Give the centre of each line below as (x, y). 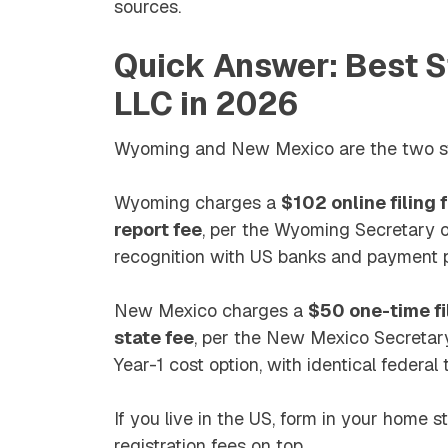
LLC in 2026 (206, 103)
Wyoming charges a (197, 202)
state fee (154, 337)
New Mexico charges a (211, 310)
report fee (158, 229)
